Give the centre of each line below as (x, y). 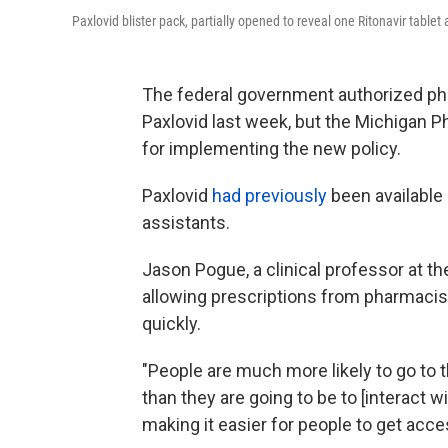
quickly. (171, 324)
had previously (269, 196)
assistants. (186, 223)
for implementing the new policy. (271, 149)
